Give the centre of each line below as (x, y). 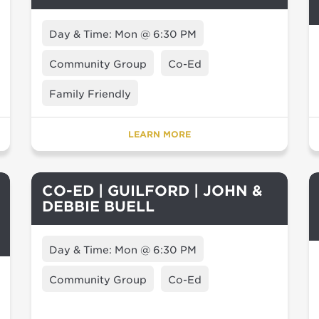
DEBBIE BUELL (98, 206)
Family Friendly (90, 94)
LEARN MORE (159, 134)
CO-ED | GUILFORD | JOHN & (152, 191)
